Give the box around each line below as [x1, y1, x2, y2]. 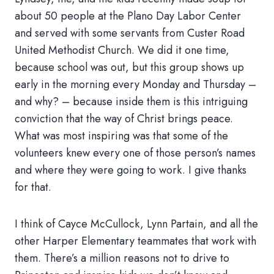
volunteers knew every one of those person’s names [15, 145, 256, 161]
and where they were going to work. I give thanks [15, 162, 246, 178]
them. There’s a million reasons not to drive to [15, 250, 229, 266]
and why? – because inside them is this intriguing [15, 94, 248, 109]
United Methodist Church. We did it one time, [15, 42, 229, 58]
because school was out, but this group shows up [15, 59, 244, 75]
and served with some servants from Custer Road [15, 25, 245, 41]
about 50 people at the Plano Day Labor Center [15, 8, 241, 24]
